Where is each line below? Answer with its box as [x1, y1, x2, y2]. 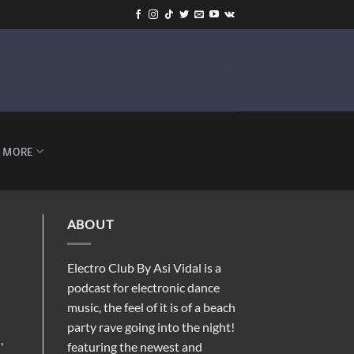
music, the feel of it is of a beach [66, 299, 235, 314]
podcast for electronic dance [66, 279, 220, 295]
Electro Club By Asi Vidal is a [66, 259, 221, 275]
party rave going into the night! [66, 318, 235, 334]
